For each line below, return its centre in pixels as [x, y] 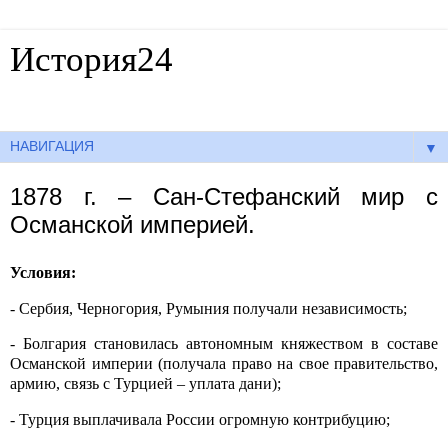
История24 [91, 59]
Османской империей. [132, 224]
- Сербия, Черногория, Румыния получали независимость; [208, 308]
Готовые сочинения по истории [118, 99]
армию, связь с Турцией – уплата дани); [145, 384]
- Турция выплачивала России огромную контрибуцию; [200, 420]
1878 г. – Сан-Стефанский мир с [224, 196]
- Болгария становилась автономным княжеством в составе [224, 344]
